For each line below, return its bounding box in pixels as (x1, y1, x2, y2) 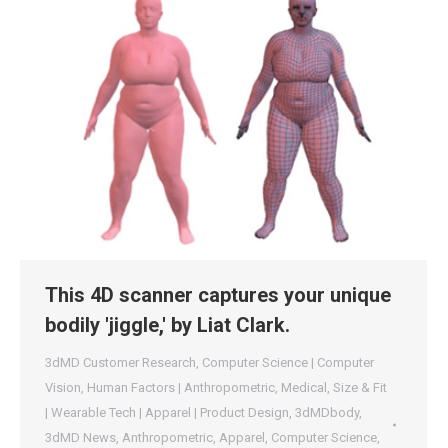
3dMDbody (295, 405, 359, 420)
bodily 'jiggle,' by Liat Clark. (45, 313, 290, 337)
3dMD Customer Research (45, 355, 196, 370)
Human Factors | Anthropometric (87, 380, 275, 395)
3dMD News (45, 430, 116, 445)
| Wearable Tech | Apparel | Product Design (45, 405, 289, 420)
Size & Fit (333, 380, 387, 395)
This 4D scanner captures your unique (45, 283, 391, 307)
